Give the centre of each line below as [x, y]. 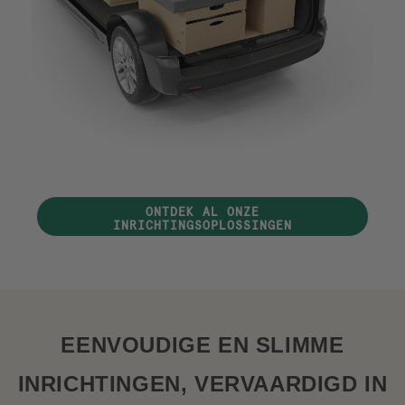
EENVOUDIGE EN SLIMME [202, 344]
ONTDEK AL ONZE [202, 212]
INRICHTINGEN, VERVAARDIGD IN [202, 383]
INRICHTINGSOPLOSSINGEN [202, 226]
